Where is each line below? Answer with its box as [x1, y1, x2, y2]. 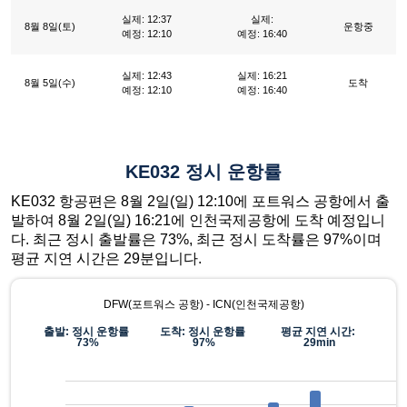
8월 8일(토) [24, 21, 75, 33]
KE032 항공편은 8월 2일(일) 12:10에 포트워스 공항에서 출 [11, 194, 390, 210]
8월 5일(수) [24, 77, 75, 89]
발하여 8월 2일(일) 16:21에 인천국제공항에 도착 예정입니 [11, 213, 385, 229]
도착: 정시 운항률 [159, 325, 248, 339]
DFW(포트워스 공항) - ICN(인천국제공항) [103, 298, 304, 312]
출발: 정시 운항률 [44, 325, 133, 339]
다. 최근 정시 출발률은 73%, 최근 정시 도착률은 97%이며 [11, 232, 382, 248]
